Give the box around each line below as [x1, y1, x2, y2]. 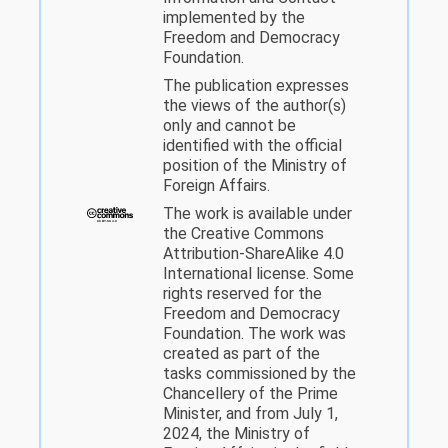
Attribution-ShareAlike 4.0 [163, 244, 344, 264]
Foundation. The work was [163, 324, 346, 344]
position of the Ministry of [163, 156, 347, 176]
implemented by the [163, 8, 305, 28]
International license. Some [163, 264, 354, 284]
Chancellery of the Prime [163, 384, 338, 404]
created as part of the [163, 344, 320, 364]
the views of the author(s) [163, 96, 346, 116]
